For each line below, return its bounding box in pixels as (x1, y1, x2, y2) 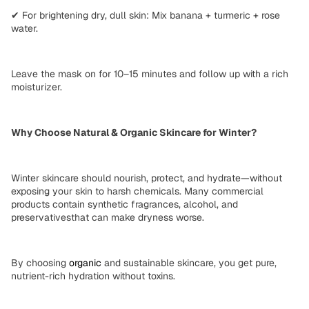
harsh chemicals (107, 184, 179, 197)
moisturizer (11, 80, 60, 93)
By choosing (11, 256, 69, 269)
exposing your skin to (11, 184, 107, 197)
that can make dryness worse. (71, 210, 204, 223)
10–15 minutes (114, 67, 177, 80)
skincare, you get (175, 256, 255, 269)
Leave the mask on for (11, 67, 114, 80)
